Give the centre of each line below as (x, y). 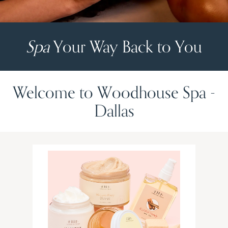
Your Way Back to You (126, 47)
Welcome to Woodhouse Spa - (114, 92)
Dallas (114, 111)
